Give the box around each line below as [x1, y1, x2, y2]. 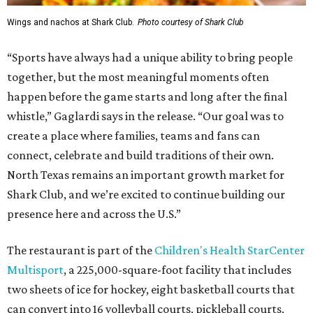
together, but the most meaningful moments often [7, 69, 269, 84]
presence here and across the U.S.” [7, 206, 181, 221]
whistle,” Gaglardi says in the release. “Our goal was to [7, 108, 284, 123]
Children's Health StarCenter [154, 242, 305, 257]
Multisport [7, 262, 64, 277]
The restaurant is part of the [7, 242, 154, 257]
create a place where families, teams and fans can [7, 128, 260, 143]
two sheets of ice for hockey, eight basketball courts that [7, 282, 295, 296]
